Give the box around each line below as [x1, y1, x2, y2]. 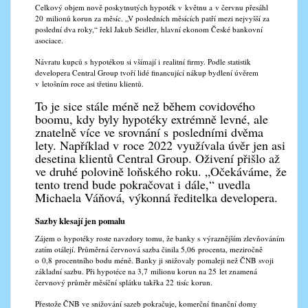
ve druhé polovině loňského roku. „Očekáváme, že [35, 163, 287, 179]
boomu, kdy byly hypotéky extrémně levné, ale [35, 111, 268, 127]
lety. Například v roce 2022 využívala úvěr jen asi [35, 137, 285, 153]
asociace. [35, 35, 63, 45]
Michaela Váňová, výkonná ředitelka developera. [35, 189, 278, 206]
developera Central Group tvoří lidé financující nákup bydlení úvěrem [35, 67, 258, 78]
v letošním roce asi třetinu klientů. [35, 78, 144, 89]
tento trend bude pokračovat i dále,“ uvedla [35, 176, 250, 192]
